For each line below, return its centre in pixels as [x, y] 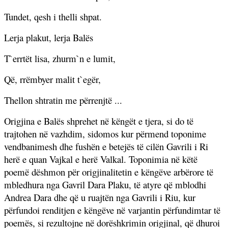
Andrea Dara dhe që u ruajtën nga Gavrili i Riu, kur [100, 197]
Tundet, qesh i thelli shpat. [53, 16]
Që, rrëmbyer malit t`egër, [52, 79]
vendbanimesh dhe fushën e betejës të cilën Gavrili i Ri [106, 146]
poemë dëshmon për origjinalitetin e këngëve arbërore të [109, 172]
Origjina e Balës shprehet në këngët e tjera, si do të [99, 121]
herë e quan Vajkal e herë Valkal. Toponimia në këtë [101, 159]
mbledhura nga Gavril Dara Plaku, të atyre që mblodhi [105, 184]
